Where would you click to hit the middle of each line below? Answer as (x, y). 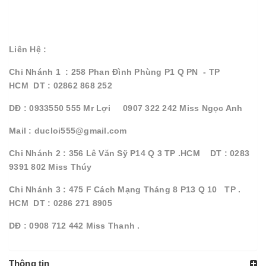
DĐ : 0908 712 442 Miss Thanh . (75, 225)
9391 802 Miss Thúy (52, 167)
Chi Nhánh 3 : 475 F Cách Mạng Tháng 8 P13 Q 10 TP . (125, 189)
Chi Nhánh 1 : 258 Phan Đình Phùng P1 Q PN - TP (114, 72)
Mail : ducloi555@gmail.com (69, 130)
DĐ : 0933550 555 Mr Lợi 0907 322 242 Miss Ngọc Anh (127, 108)
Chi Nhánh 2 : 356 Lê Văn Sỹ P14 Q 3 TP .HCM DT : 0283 (129, 153)
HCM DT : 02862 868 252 (61, 85)
